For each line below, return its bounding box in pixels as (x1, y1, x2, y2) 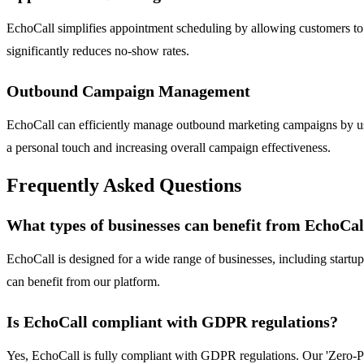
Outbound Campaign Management (6, 81, 250, 100)
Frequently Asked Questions (6, 175, 241, 197)
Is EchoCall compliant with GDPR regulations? (6, 313, 338, 331)
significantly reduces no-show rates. (6, 43, 189, 58)
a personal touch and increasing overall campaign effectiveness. (6, 140, 331, 154)
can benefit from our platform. (6, 275, 160, 289)
